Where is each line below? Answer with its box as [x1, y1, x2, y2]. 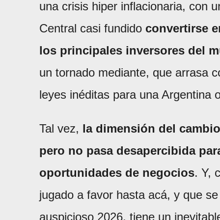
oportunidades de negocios [39, 165, 194, 179]
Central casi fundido [39, 21, 145, 35]
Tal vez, [39, 121, 82, 135]
